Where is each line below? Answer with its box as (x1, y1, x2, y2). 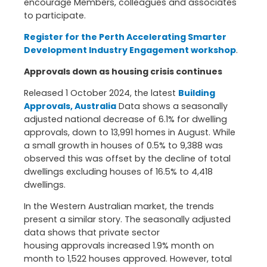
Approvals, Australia (24, 100, 116, 113)
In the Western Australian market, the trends (24, 200, 214, 213)
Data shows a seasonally (116, 100, 228, 113)
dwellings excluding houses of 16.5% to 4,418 (24, 166, 213, 178)
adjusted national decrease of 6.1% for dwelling (24, 113, 227, 126)
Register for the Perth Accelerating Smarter (24, 30, 226, 43)
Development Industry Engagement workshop (24, 44, 236, 56)
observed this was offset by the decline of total (24, 153, 231, 165)
